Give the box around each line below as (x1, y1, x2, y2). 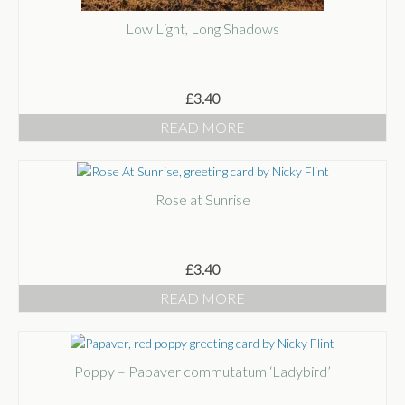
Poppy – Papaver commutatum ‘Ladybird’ (74, 362, 331, 380)
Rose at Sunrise (155, 191, 250, 209)
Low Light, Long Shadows (126, 19, 279, 37)
